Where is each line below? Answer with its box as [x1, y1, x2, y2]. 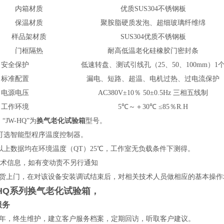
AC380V [98, 89, 123, 96]
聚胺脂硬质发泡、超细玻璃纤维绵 [100, 19, 205, 26]
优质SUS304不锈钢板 [120, 5, 186, 12]
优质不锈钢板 [143, 33, 186, 40]
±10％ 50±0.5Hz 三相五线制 [123, 89, 208, 96]
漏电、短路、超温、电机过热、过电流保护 [86, 75, 219, 82]
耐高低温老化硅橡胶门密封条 [107, 47, 198, 54]
